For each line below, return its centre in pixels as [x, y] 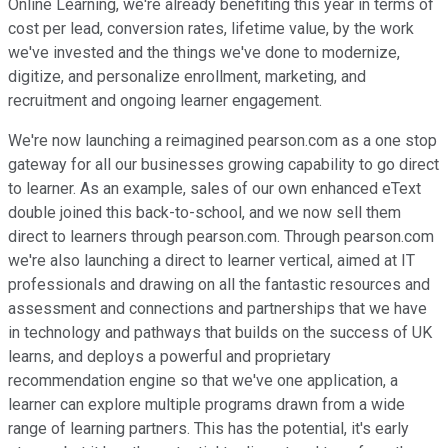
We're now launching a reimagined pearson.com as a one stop [222, 141]
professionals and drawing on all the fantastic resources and [219, 285]
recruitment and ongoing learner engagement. [165, 101]
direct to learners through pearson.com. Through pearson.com [221, 237]
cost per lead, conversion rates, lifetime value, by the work [211, 29]
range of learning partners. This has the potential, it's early [208, 429]
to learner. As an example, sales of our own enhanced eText [214, 189]
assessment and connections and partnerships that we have [217, 309]
